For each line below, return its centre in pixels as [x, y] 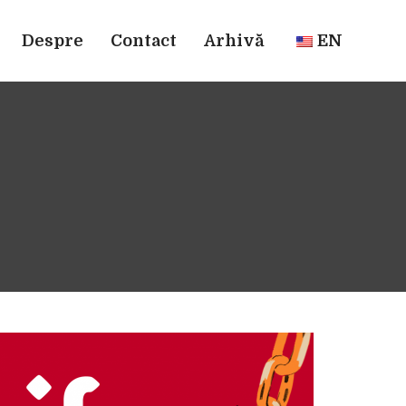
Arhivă [234, 40]
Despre [53, 40]
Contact [144, 40]
